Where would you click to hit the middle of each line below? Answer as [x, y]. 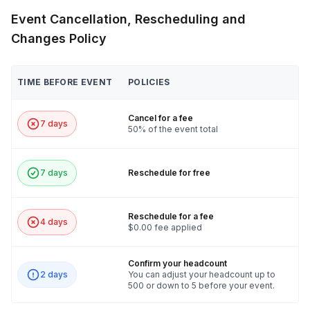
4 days [54, 222]
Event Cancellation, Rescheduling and [128, 19]
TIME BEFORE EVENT [65, 82]
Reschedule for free [169, 173]
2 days [54, 275]
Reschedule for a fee [171, 217]
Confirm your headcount [177, 264]
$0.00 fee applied [165, 228]
